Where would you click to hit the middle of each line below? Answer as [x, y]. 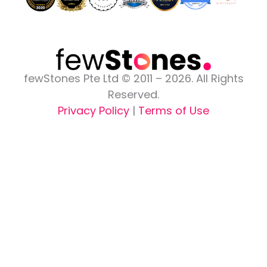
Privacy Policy [94, 110]
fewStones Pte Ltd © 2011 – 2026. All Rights [133, 78]
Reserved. [133, 94]
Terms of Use [174, 110]
